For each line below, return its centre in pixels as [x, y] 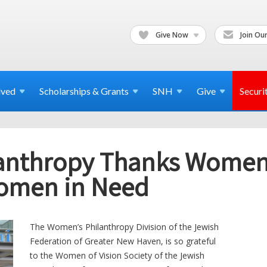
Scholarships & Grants [84, 91]
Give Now [172, 35]
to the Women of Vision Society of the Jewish [117, 255]
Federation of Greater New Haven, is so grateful [123, 241]
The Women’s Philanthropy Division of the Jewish [124, 226]
